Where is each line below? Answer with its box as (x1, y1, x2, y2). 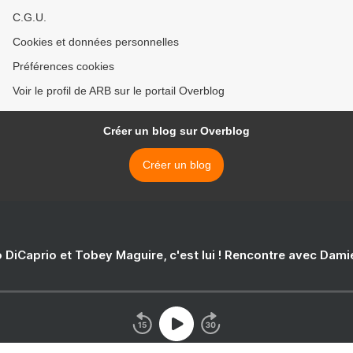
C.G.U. (13, 11, 46, 24)
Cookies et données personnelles (13, 35, 179, 48)
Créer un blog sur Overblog (103, 124, 250, 137)
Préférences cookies (13, 60, 114, 72)
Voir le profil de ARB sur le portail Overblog (13, 84, 225, 97)
